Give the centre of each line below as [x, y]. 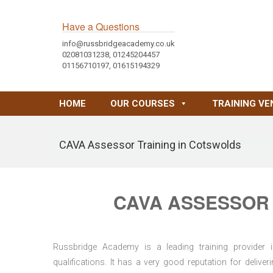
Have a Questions [101, 27]
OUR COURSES [142, 104]
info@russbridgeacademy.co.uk [119, 44]
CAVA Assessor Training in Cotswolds [150, 145]
